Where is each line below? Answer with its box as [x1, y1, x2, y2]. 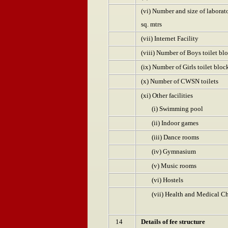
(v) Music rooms [141, 162, 196, 169]
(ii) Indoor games [141, 119, 198, 127]
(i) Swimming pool [141, 105, 203, 112]
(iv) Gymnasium [141, 148, 196, 155]
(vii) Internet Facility [141, 35, 198, 42]
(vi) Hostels [141, 176, 183, 184]
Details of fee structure [141, 218, 205, 225]
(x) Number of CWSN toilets [141, 77, 218, 85]
